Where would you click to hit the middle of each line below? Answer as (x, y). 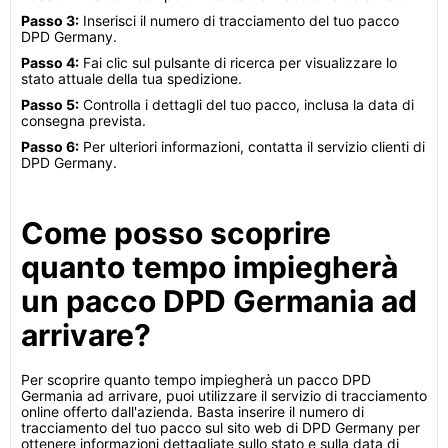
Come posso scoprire (176, 233)
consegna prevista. (83, 120)
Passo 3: (50, 20)
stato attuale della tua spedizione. (131, 78)
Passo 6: (50, 146)
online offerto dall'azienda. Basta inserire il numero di (192, 411)
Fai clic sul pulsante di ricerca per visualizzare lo (238, 62)
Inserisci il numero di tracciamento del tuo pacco (239, 20)
